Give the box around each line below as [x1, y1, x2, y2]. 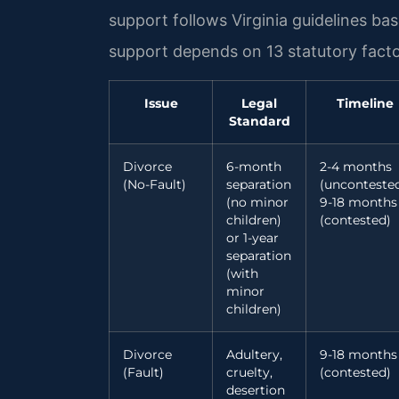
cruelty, [226, 364, 273, 379]
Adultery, [226, 346, 282, 362]
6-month [226, 159, 281, 174]
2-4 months [320, 159, 392, 174]
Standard [228, 113, 290, 128]
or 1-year [226, 230, 279, 245]
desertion [226, 382, 285, 397]
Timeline [336, 95, 394, 110]
